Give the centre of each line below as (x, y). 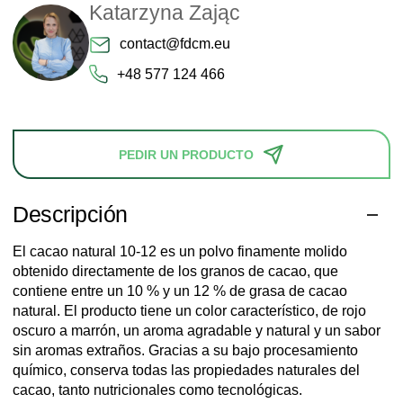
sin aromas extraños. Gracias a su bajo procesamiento (185, 351)
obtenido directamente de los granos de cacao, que (175, 272)
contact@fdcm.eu (175, 44)
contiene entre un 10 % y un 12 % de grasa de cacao (180, 291)
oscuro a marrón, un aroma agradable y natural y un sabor (197, 331)
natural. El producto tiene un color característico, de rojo (189, 311)
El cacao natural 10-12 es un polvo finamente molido (180, 252)
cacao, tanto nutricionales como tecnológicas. (157, 390)
